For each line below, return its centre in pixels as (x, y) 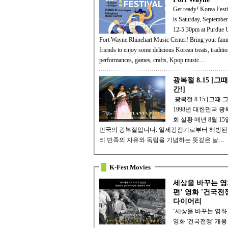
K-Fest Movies (130, 167)
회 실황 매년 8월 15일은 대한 (184, 120)
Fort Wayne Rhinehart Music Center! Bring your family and (145, 40)
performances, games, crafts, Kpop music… (152, 60)
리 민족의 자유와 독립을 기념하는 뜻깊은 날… (162, 140)
